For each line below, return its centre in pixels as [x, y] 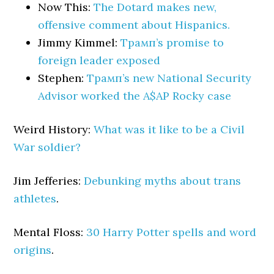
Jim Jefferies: [49, 181]
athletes [35, 198]
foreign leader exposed [99, 60]
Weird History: [54, 129]
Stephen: [63, 78]
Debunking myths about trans [163, 181]
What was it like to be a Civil [169, 129]
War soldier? [47, 147]
